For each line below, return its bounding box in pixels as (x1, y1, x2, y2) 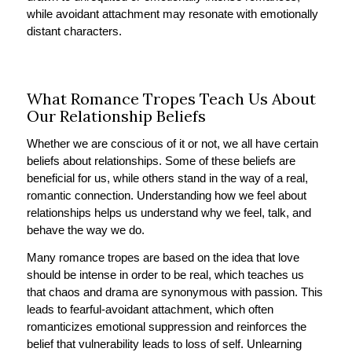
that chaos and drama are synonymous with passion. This (26, 284, 323, 299)
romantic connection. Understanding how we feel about (26, 189, 306, 203)
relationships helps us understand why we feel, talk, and (26, 206, 311, 220)
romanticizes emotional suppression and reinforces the (26, 319, 306, 333)
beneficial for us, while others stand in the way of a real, (26, 171, 308, 185)
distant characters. (26, 24, 125, 38)
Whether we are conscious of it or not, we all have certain (26, 137, 318, 151)
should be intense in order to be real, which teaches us (26, 267, 304, 281)
